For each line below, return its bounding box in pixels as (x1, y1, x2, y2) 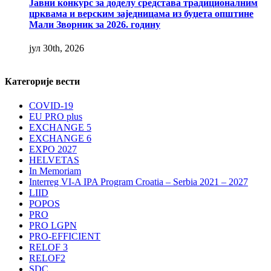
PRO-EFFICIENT (29, 230, 100, 241)
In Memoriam (29, 165, 81, 176)
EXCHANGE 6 (29, 132, 91, 143)
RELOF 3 (29, 241, 68, 252)
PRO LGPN (29, 220, 77, 230)
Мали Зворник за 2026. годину (29, 19, 160, 30)
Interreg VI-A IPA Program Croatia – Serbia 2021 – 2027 (29, 176, 248, 187)
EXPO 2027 (29, 143, 77, 154)
